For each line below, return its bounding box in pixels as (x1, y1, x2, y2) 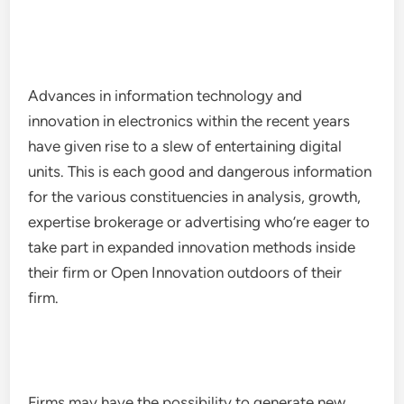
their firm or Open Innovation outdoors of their (28, 263, 343, 281)
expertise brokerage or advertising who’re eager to (28, 213, 371, 231)
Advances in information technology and (28, 87, 303, 105)
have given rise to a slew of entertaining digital (28, 137, 343, 155)
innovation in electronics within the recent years (28, 112, 351, 130)
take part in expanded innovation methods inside (28, 238, 356, 256)
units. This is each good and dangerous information (28, 162, 372, 180)
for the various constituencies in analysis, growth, (28, 188, 362, 206)
